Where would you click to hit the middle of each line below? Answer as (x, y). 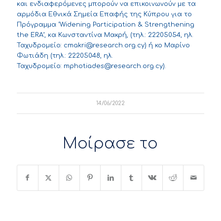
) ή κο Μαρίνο (167, 46)
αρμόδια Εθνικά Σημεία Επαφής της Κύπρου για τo (104, 15)
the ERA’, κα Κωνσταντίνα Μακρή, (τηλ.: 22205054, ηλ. (105, 35)
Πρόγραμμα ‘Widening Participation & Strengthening (105, 25)
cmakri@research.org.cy (104, 46)
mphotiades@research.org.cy (113, 66)
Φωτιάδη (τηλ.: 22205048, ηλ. (65, 56)
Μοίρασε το (110, 144)
